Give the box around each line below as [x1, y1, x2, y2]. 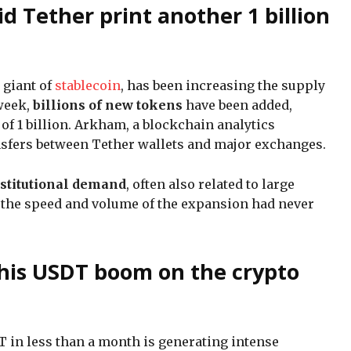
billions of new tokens [33, 96, 183, 113]
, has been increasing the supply [121, 77, 325, 93]
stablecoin [55, 77, 121, 93]
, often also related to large [126, 175, 295, 192]
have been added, [183, 96, 292, 113]
